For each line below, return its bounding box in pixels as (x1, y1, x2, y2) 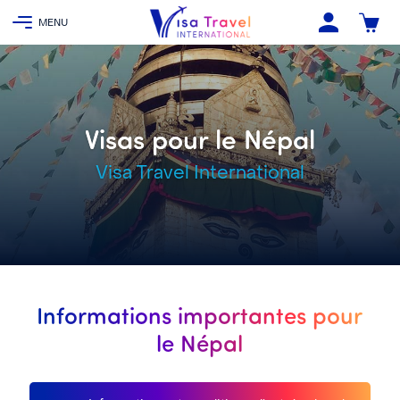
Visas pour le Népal (84, 121, 315, 156)
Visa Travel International (95, 165, 304, 183)
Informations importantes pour (37, 299, 363, 330)
